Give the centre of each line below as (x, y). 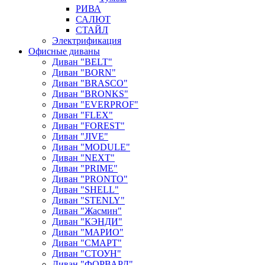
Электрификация (87, 41)
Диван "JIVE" (80, 137)
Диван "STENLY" (88, 201)
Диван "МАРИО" (88, 232)
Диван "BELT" (82, 62)
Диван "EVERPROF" (95, 105)
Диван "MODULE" (91, 147)
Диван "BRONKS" (90, 94)
